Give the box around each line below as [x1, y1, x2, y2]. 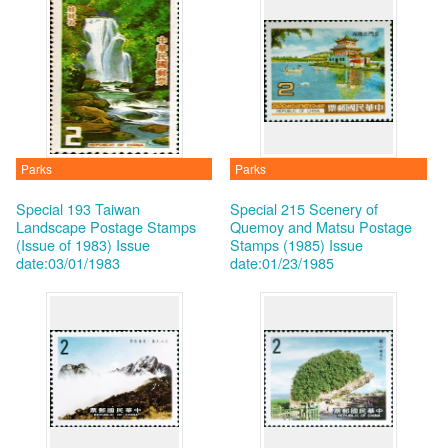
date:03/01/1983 [15, 252, 120, 273]
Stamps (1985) [230, 234, 326, 255]
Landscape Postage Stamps [15, 216, 196, 237]
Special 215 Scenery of [230, 198, 379, 219]
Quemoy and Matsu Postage [230, 216, 413, 237]
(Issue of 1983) [15, 234, 112, 255]
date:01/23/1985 [230, 252, 335, 273]
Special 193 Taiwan [15, 198, 140, 219]
